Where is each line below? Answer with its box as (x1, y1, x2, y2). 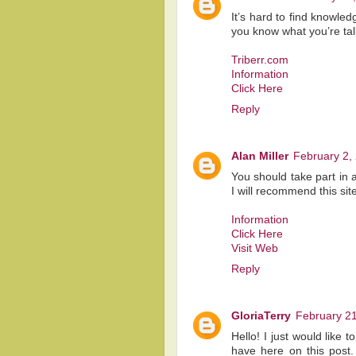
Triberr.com (231, 54, 288, 67)
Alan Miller (231, 150, 288, 163)
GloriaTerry (231, 310, 291, 323)
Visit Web (231, 242, 278, 255)
